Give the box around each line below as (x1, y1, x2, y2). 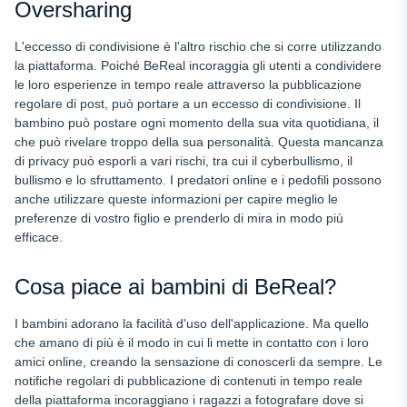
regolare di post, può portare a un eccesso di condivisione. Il (15, 95, 361, 111)
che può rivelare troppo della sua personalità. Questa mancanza (15, 134, 383, 149)
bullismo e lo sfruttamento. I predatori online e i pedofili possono (15, 172, 382, 187)
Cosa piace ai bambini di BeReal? (15, 273, 336, 299)
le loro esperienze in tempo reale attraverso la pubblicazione (15, 76, 362, 92)
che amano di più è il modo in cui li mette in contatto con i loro (15, 334, 369, 350)
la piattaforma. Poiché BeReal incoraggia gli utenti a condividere (15, 57, 382, 73)
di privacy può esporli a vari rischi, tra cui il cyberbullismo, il (15, 153, 352, 168)
